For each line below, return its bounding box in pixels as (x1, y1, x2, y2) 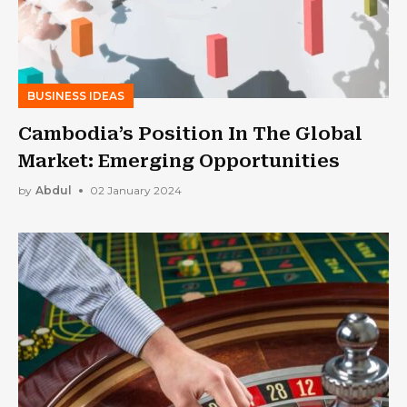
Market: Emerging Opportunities (18, 149, 340, 172)
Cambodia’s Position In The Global (18, 122, 362, 144)
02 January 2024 (90, 184, 182, 197)
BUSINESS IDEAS (27, 88, 124, 103)
